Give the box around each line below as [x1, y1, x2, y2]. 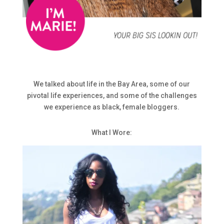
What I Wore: [91, 128, 132, 137]
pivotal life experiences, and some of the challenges [26, 91, 197, 100]
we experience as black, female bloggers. [44, 103, 180, 111]
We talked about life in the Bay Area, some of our [33, 80, 190, 88]
